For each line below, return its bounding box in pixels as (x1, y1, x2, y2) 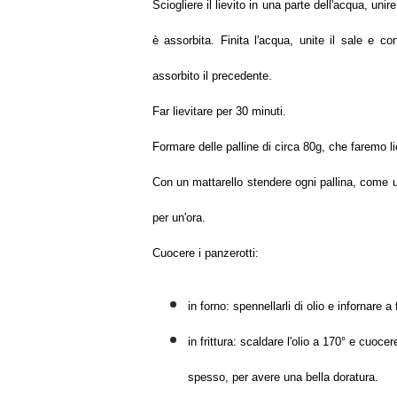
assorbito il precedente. (152, 69, 272, 82)
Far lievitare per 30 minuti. (152, 105, 286, 118)
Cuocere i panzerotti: (152, 246, 259, 260)
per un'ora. (152, 211, 206, 224)
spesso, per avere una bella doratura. (188, 370, 378, 384)
